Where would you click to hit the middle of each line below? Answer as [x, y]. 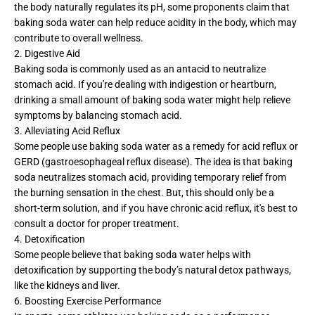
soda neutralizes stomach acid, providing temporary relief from [150, 177]
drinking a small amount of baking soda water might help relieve [152, 99]
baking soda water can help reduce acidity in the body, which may [155, 22]
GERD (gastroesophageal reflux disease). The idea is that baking [153, 161]
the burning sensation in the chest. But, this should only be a [144, 192]
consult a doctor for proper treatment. [97, 223]
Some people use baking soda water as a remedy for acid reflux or [156, 146]
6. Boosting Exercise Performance [88, 301]
